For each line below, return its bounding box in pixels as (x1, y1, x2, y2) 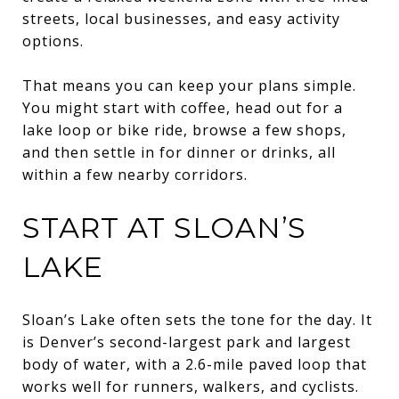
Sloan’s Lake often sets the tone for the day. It (22, 309, 372, 330)
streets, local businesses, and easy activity (22, 8, 340, 28)
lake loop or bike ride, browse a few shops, (22, 119, 346, 140)
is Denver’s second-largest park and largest (22, 331, 351, 352)
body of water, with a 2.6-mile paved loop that (22, 354, 367, 374)
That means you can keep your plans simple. (22, 75, 356, 95)
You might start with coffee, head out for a (22, 97, 343, 118)
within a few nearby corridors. (22, 164, 248, 184)
